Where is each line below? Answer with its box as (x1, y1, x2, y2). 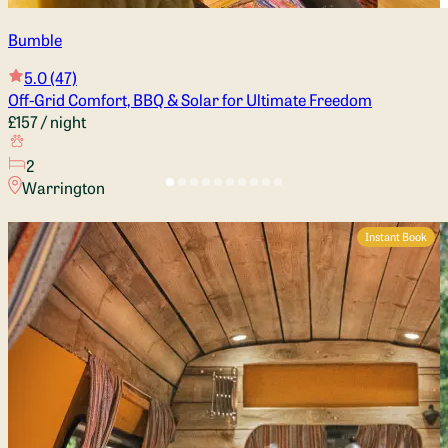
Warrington (21, 175, 105, 198)
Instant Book (365, 229, 427, 245)
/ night (38, 109, 86, 132)
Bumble (8, 27, 62, 50)
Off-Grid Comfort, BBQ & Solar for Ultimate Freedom (8, 87, 372, 110)
